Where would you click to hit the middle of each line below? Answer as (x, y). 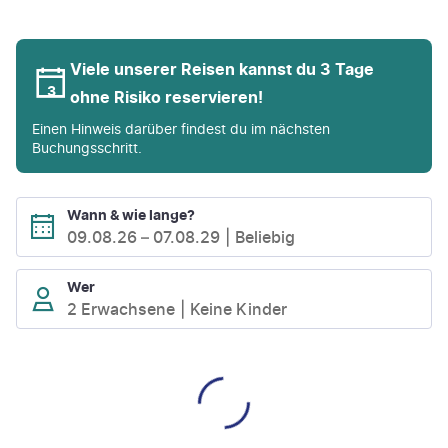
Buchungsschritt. (87, 147)
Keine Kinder (238, 309)
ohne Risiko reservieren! (166, 96)
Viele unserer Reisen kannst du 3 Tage (222, 68)
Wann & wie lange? (131, 215)
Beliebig (265, 237)
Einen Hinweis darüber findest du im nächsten (181, 128)
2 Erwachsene (121, 309)
